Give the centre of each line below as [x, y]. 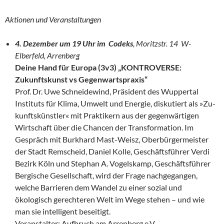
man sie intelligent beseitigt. [63, 211]
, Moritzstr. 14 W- [162, 43]
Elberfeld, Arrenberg [47, 55]
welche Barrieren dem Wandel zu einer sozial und [98, 187]
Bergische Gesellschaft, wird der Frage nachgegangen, [106, 175]
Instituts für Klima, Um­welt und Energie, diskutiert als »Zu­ [115, 103]
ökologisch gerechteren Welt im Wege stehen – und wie [110, 199]
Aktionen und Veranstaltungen [53, 19]
